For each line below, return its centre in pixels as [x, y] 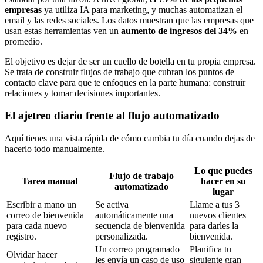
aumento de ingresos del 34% [179, 31]
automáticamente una [134, 215]
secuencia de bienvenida [140, 226]
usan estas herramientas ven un [63, 31]
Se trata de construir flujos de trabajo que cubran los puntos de [119, 72]
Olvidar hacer [32, 255]
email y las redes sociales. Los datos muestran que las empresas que [129, 20]
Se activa [112, 205]
